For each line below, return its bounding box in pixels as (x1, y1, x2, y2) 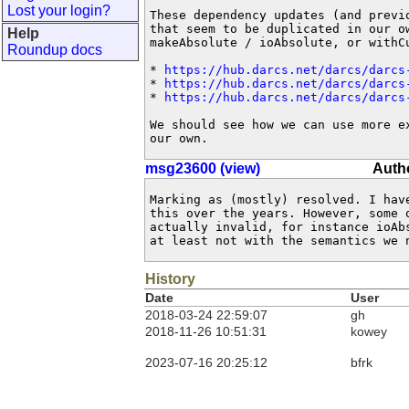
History (145, 271, 195, 287)
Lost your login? (7, 3, 110, 18)
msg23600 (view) (145, 161, 260, 176)
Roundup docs (7, 42, 102, 58)
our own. (150, 131, 208, 145)
